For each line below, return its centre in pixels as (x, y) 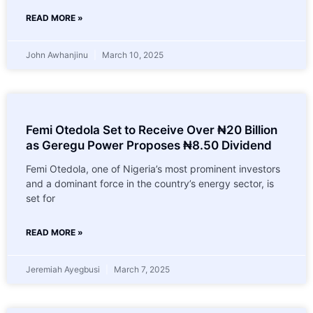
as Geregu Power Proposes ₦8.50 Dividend (149, 145)
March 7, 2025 (141, 269)
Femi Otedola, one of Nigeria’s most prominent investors (153, 168)
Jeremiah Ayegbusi (64, 269)
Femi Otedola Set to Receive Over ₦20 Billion (152, 130)
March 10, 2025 (132, 54)
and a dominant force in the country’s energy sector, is (150, 183)
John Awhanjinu (58, 54)
